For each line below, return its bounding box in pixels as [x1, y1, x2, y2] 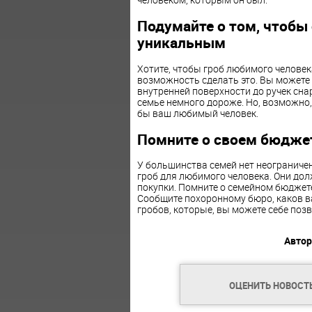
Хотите [136, 61, 169, 75]
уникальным [136, 33, 226, 53]
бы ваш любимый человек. [136, 106, 258, 120]
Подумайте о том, [136, 16, 263, 36]
